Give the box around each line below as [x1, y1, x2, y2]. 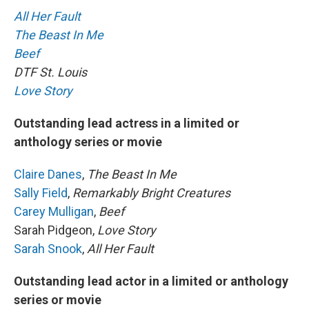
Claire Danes [14, 166, 82, 181]
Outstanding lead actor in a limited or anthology [14, 273, 288, 288]
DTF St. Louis [14, 64, 87, 79]
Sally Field [14, 185, 68, 200]
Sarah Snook [14, 241, 82, 256]
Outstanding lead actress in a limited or [14, 115, 239, 130]
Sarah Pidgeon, [14, 222, 97, 237]
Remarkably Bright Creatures [70, 185, 230, 200]
